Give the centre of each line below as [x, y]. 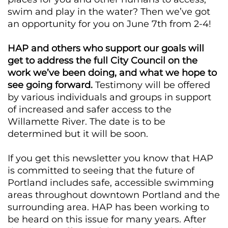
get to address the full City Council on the [103, 61]
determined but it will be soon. [78, 134]
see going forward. [50, 85]
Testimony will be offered [151, 85]
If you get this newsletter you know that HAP [110, 159]
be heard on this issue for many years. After [107, 220]
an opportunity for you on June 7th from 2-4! [109, 24]
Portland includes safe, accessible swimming [111, 183]
